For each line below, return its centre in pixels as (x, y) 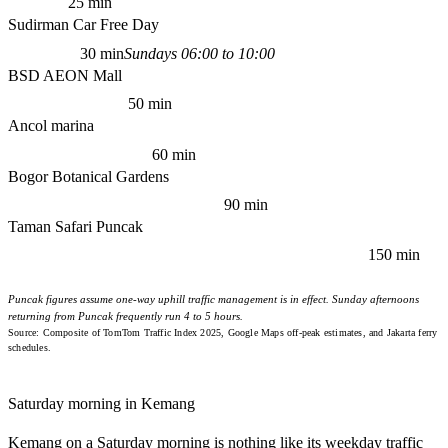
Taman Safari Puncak (75, 227)
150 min (394, 255)
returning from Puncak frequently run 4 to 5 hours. (125, 316)
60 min (173, 154)
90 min (246, 205)
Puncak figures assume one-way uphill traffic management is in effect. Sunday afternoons (213, 299)
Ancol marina (51, 126)
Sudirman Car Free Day (83, 25)
